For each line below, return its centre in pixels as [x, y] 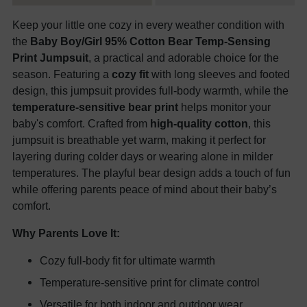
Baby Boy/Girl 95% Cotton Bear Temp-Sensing [150, 41]
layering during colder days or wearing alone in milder [143, 156]
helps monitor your [224, 107]
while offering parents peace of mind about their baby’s [145, 189]
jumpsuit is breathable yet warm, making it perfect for [139, 139]
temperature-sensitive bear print [95, 107]
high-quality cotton [199, 123]
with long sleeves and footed [219, 74]
